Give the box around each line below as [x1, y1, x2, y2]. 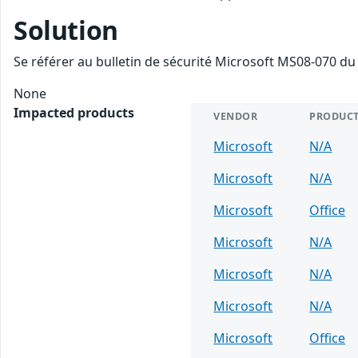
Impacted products [14, 104, 134, 122]
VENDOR [213, 109, 258, 124]
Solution [14, 13, 118, 48]
